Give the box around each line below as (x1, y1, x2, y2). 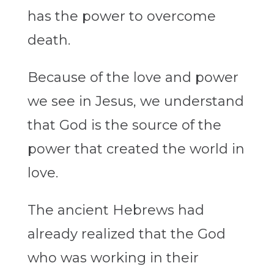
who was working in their (27, 250, 199, 267)
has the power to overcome (27, 8, 216, 25)
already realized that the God (27, 226, 226, 243)
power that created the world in (27, 141, 245, 158)
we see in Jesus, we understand (27, 93, 244, 110)
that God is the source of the (27, 117, 221, 134)
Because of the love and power (27, 69, 239, 86)
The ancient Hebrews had (27, 202, 204, 219)
